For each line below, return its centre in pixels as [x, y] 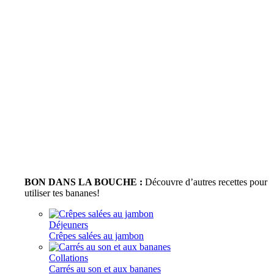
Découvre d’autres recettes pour [205, 182]
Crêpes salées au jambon [96, 236]
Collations [68, 258]
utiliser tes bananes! [62, 193]
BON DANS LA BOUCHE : [83, 182]
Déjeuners [68, 225]
